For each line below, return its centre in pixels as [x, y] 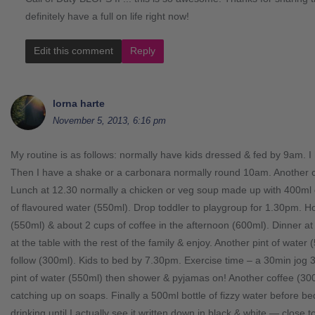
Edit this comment [73, 50]
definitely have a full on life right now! [107, 16]
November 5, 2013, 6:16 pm [109, 120]
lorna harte [79, 103]
